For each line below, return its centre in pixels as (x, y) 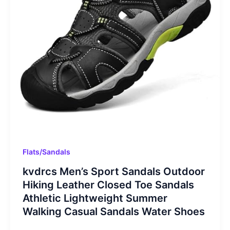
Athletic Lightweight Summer (95, 198)
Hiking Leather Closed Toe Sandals (108, 185)
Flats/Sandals (46, 151)
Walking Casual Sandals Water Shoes (113, 211)
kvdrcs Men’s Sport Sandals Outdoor (113, 171)
